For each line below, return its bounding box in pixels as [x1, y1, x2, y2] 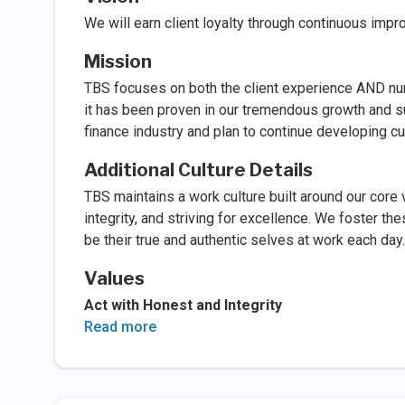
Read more [83, 318, 156, 335]
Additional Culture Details [83, 159, 313, 181]
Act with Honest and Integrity [83, 297, 282, 314]
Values [83, 268, 145, 289]
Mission [83, 51, 152, 72]
